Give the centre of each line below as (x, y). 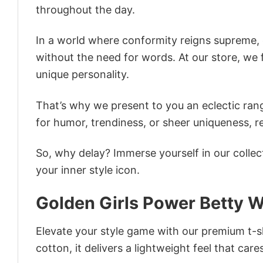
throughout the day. (85, 9)
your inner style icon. (88, 170)
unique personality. (82, 75)
